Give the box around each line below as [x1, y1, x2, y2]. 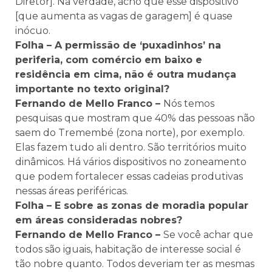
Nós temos [163, 98, 214, 109]
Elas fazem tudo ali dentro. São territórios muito [15, 141, 246, 153]
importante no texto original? [15, 83, 169, 95]
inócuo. [15, 25, 50, 36]
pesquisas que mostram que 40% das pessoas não [15, 112, 255, 124]
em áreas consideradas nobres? [15, 214, 182, 226]
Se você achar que [163, 229, 253, 240]
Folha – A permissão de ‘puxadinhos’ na [15, 39, 221, 51]
